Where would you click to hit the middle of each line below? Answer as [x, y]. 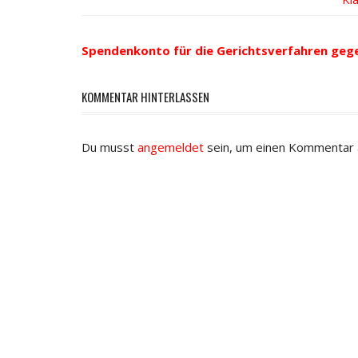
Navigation [132, 30]
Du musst [109, 147]
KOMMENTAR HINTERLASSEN [145, 97]
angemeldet [171, 147]
